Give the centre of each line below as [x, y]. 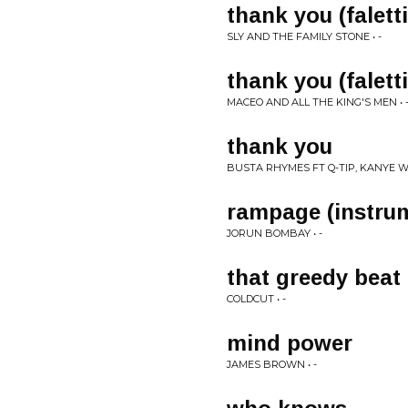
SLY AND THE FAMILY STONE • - [304, 36]
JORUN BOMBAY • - [275, 233]
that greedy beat [314, 277]
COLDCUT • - [256, 299]
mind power [290, 343]
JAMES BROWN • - [272, 364]
